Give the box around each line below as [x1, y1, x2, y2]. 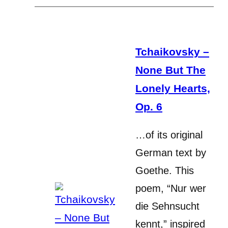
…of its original [135, 129, 203, 140]
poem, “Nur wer [135, 182, 206, 194]
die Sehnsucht [135, 200, 199, 212]
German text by [135, 147, 206, 158]
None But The [135, 64, 206, 76]
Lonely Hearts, [135, 82, 210, 94]
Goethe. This [135, 164, 194, 176]
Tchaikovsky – [135, 45, 209, 58]
